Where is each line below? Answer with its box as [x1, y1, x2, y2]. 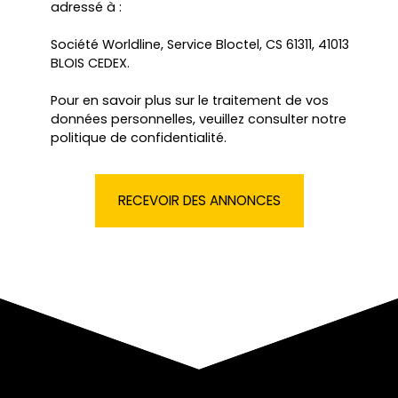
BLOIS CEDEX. [51, 53, 130, 72]
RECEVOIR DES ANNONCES [117, 190, 281, 210]
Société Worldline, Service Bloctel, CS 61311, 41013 [51, 35, 349, 53]
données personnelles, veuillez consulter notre [51, 109, 346, 128]
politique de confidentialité [51, 128, 224, 147]
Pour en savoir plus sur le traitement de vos [51, 91, 329, 109]
